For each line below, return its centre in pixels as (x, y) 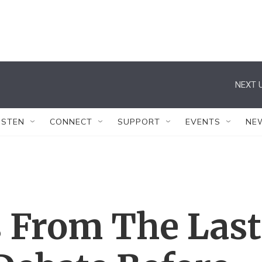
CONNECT (71, 122)
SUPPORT (139, 122)
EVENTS (203, 122)
